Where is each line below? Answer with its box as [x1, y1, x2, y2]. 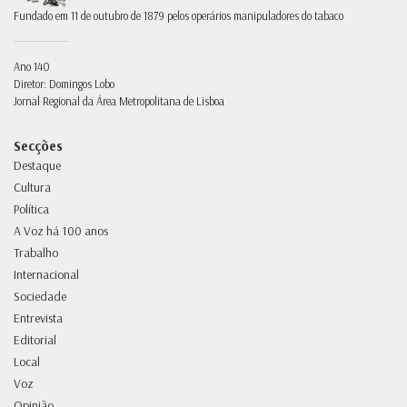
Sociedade [14, 288, 66, 305]
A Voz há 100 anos [14, 223, 108, 240]
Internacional [14, 266, 79, 283]
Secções [14, 137, 63, 155]
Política [14, 201, 49, 218]
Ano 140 [14, 59, 50, 74]
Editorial [14, 332, 56, 349]
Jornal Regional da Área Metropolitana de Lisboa [14, 94, 224, 109]
